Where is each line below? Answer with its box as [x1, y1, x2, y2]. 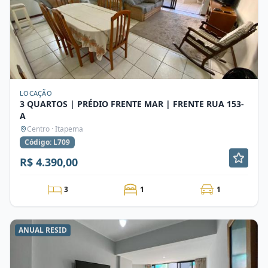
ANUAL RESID [19, 225, 67, 235]
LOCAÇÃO [20, 89, 52, 98]
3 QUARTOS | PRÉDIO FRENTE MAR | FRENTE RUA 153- [20, 98, 244, 109]
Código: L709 [25, 137, 70, 147]
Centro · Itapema [27, 124, 83, 134]
